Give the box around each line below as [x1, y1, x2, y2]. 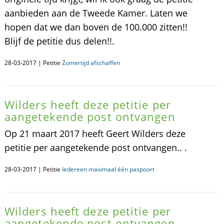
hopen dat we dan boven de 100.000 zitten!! [4, 21, 187, 33]
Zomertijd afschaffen [61, 58, 120, 67]
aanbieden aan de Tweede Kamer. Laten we [4, 7, 187, 19]
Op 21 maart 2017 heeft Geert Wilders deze [4, 127, 185, 139]
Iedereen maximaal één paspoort [61, 165, 154, 173]
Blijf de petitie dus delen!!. [4, 35, 114, 47]
